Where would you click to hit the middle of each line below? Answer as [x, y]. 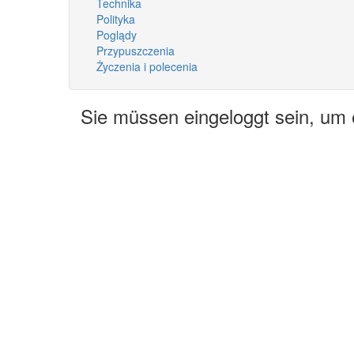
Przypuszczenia [136, 50]
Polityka [116, 19]
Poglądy [117, 34]
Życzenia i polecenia [147, 66]
